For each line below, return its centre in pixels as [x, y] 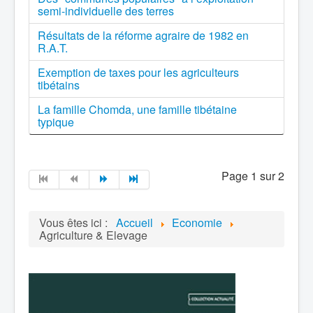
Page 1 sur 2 [253, 176]
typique [56, 122]
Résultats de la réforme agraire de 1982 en [143, 35]
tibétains [59, 85]
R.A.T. [53, 48]
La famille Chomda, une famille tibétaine [137, 109]
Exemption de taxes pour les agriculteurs [138, 72]
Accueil [134, 223]
